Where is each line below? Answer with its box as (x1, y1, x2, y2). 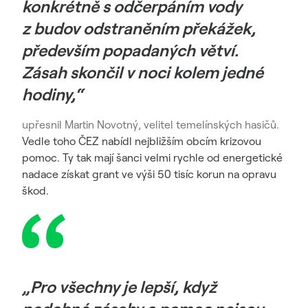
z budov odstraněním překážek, (22, 18, 256, 38)
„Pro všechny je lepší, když (22, 276, 217, 297)
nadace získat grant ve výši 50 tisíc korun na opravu (22, 167, 276, 181)
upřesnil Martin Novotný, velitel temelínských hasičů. (22, 118, 279, 131)
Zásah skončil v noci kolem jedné (22, 62, 263, 82)
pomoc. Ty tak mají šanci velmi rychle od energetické (22, 151, 283, 164)
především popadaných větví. (22, 40, 239, 60)
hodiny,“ (22, 84, 83, 104)
